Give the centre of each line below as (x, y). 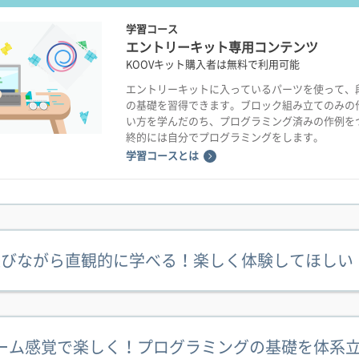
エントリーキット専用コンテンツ (222, 47)
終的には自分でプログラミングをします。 (225, 137)
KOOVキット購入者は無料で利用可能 (213, 65)
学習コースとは (162, 155)
